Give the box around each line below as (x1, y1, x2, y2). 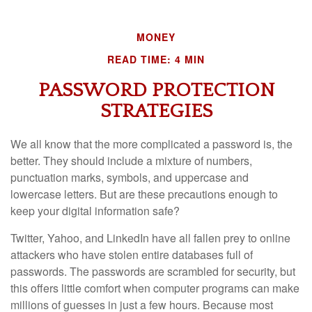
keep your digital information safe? (10, 203, 180, 219)
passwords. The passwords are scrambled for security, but (10, 263, 295, 279)
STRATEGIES (100, 100, 212, 122)
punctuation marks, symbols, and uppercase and (10, 169, 249, 185)
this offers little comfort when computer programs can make (10, 280, 299, 296)
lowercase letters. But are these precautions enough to (10, 186, 278, 202)
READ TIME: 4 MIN (107, 52, 205, 66)
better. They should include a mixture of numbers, (10, 153, 252, 169)
